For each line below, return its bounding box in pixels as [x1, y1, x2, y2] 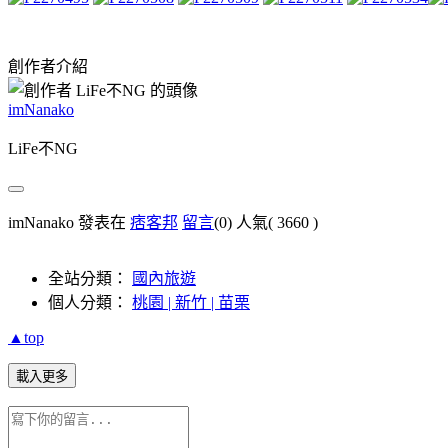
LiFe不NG [8, 139, 78, 157]
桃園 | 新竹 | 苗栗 [132, 293, 250, 311]
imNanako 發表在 [8, 213, 130, 231]
